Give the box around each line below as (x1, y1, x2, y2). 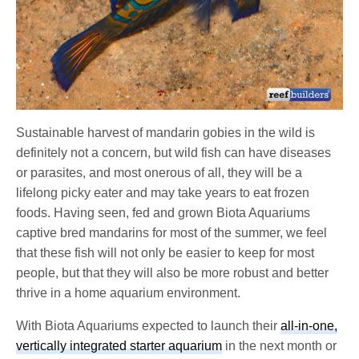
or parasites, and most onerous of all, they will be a (16, 166, 303, 180)
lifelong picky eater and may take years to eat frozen (16, 186, 310, 200)
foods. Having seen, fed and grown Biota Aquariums (16, 206, 311, 220)
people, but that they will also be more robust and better (16, 266, 329, 280)
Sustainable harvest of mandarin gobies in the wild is (16, 126, 316, 140)
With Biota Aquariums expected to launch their (16, 319, 281, 333)
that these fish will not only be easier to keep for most (16, 246, 315, 260)
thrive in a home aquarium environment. (16, 286, 241, 301)
